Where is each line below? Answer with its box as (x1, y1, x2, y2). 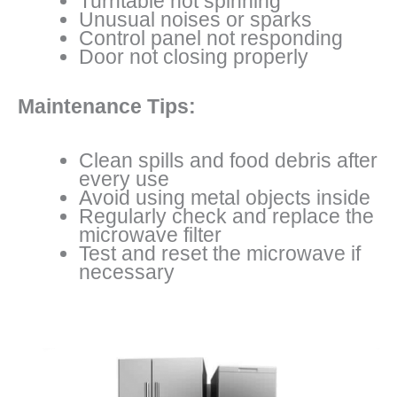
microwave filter (79, 223, 222, 246)
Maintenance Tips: (18, 94, 196, 118)
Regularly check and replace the (79, 205, 374, 228)
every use (79, 167, 169, 191)
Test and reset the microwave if (79, 242, 361, 265)
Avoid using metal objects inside (79, 186, 370, 209)
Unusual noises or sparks (79, 8, 312, 32)
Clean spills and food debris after (79, 149, 378, 172)
